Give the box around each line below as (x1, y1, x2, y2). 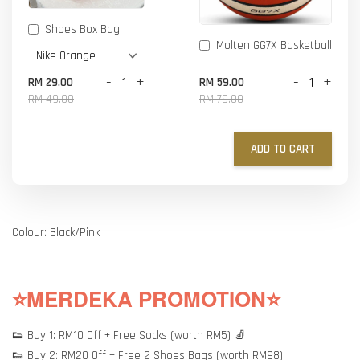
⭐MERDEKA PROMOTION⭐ (12, 283, 280, 313)
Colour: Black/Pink (12, 224, 100, 240)
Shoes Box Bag (45, 21, 120, 37)
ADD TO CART (251, 141, 315, 157)
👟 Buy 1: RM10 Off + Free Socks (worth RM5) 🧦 (12, 327, 249, 343)
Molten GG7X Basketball (216, 37, 332, 53)
